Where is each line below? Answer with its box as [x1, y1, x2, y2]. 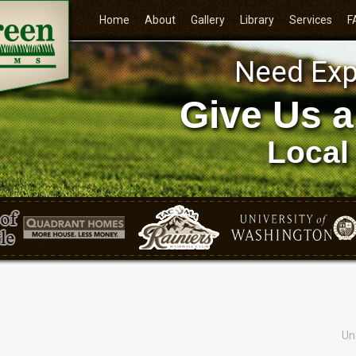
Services [289, 14, 333, 26]
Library [240, 14, 275, 26]
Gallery [191, 14, 226, 26]
